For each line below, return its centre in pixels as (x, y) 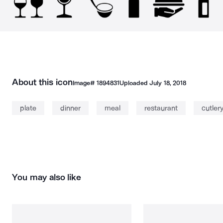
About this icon (42, 82)
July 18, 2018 (168, 83)
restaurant (161, 108)
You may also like (47, 177)
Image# (84, 83)
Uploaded (134, 83)
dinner (70, 108)
